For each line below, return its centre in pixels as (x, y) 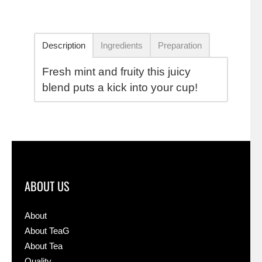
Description (64, 45)
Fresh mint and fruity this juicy (116, 72)
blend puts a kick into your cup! (120, 87)
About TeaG (47, 231)
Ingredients (122, 45)
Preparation (180, 45)
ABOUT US (47, 186)
